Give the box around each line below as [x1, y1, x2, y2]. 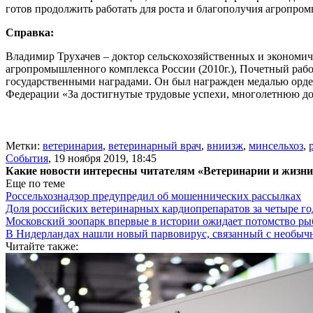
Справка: [6, 26, 54, 38]
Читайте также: [6, 240, 78, 252]
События [6, 152, 48, 164]
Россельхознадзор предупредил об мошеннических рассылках [6, 189, 301, 202]
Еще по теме [6, 177, 65, 189]
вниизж [207, 139, 243, 152]
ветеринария [43, 139, 103, 152]
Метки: [6, 139, 43, 152]
